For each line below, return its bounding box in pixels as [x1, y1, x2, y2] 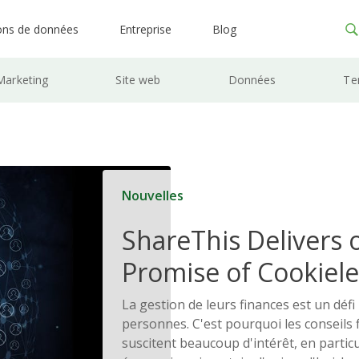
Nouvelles [121, 186, 184, 204]
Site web [115, 71, 161, 87]
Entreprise [119, 22, 172, 37]
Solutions [121, 286, 233, 321]
